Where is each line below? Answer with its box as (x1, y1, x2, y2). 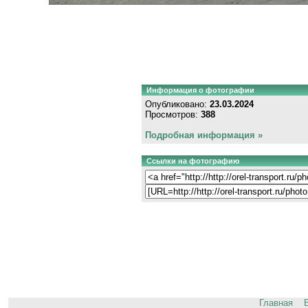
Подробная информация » (144, 129, 263, 140)
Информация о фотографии (146, 85, 254, 94)
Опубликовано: (144, 98, 210, 109)
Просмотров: (144, 109, 201, 120)
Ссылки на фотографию (146, 156, 239, 165)
